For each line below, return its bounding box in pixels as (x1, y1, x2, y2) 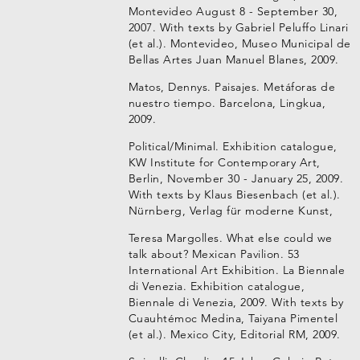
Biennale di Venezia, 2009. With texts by (128, 295, 344, 309)
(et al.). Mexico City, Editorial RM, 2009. (128, 327, 341, 342)
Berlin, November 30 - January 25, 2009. (128, 171, 344, 186)
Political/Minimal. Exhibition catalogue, (128, 139, 337, 153)
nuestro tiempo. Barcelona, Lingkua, (128, 96, 326, 110)
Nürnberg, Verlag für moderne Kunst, (128, 203, 333, 218)
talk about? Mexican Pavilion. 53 (128, 247, 300, 261)
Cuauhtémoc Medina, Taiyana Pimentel (128, 311, 338, 325)
